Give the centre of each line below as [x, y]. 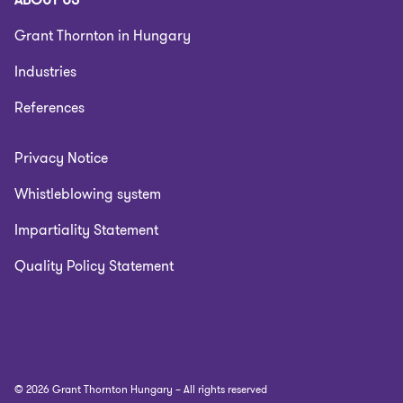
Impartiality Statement [86, 230]
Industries [45, 72]
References [49, 107]
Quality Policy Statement [94, 266]
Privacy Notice [61, 158]
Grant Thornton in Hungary [103, 36]
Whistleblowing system [88, 194]
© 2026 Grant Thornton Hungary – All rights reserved [141, 389]
